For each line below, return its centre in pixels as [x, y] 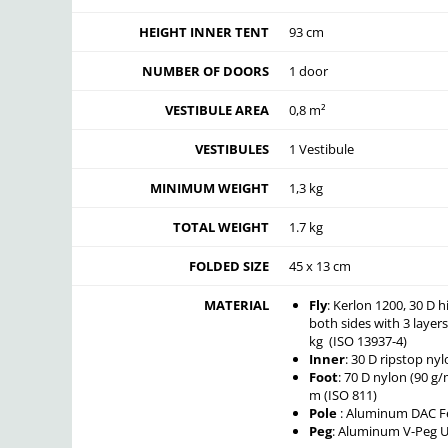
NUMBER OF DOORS [205, 71]
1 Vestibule [321, 149]
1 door [308, 71]
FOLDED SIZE [229, 266]
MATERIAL [236, 305]
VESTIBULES [232, 149]
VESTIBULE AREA [217, 110]
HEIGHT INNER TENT [204, 32]
